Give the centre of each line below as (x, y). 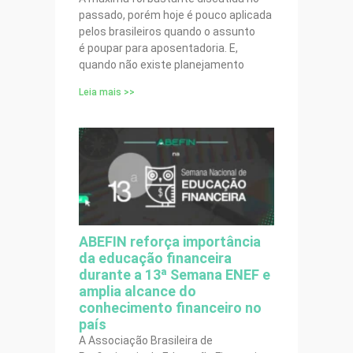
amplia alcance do (137, 291)
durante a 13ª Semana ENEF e (175, 274)
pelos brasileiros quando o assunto (167, 31)
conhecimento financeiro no (170, 307)
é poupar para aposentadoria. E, (158, 48)
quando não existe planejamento (162, 64)
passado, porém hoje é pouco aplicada (175, 15)
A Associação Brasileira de (146, 340)
